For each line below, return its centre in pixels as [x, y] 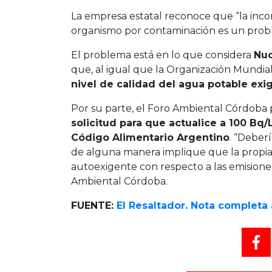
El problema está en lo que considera [162, 55]
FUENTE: [92, 205]
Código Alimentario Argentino [150, 137]
